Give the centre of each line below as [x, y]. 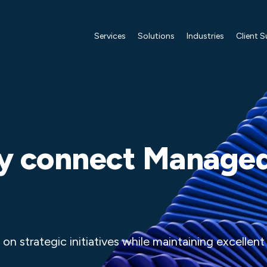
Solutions [156, 36]
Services [110, 36]
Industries [205, 36]
